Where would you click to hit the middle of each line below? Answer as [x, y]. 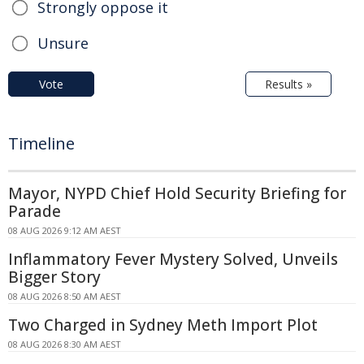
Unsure [63, 43]
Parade [35, 211]
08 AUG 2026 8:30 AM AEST [65, 344]
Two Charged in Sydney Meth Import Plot [163, 325]
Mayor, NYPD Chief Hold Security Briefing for [177, 193]
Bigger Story [54, 277]
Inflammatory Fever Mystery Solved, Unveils [173, 259]
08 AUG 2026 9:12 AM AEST [65, 230]
